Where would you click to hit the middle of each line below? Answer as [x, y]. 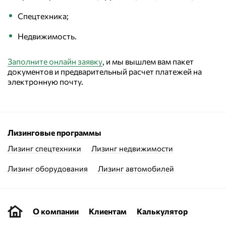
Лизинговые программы [54, 132]
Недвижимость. [47, 36]
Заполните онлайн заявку [55, 61]
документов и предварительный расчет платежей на [105, 71]
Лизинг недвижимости [132, 148]
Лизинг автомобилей [136, 168]
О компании [56, 211]
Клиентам [108, 211]
